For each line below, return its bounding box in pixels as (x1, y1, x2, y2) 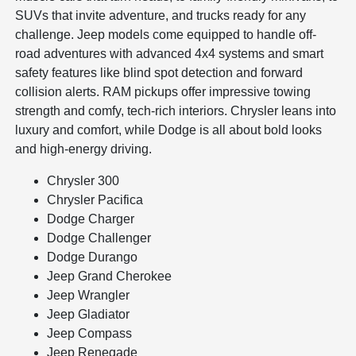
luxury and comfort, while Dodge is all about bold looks (15, 122, 323, 137)
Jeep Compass (47, 326, 133, 340)
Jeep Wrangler (47, 288, 130, 302)
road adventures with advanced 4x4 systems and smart (15, 46, 324, 60)
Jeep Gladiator (47, 307, 130, 321)
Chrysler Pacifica (47, 192, 144, 207)
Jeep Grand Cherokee (47, 269, 172, 283)
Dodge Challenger (47, 230, 152, 245)
